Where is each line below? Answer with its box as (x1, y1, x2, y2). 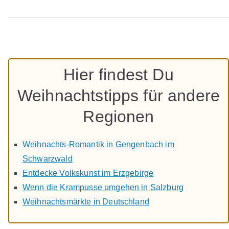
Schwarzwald (22, 154, 73, 163)
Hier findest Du (63, 65, 174, 84)
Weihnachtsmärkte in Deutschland (22, 197, 149, 206)
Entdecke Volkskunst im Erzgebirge (22, 168, 154, 177)
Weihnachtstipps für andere (17, 86, 220, 105)
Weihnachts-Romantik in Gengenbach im (22, 140, 174, 149)
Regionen (83, 107, 154, 126)
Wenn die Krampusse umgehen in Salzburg (22, 182, 184, 192)
